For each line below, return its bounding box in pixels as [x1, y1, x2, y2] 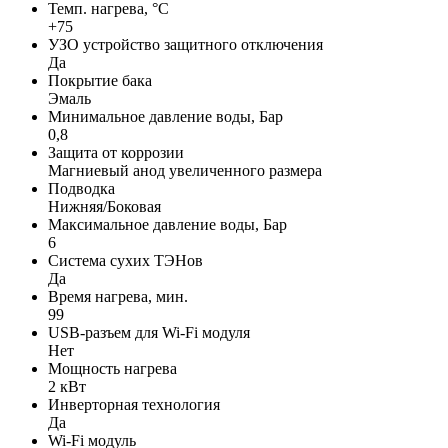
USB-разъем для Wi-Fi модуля [48, 323, 250, 341]
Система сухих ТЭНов [48, 251, 203, 269]
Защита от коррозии [48, 143, 184, 161]
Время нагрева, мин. [48, 287, 188, 305]
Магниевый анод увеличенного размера [48, 161, 322, 179]
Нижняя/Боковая [48, 197, 161, 215]
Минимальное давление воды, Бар [48, 107, 283, 125]
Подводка [48, 179, 115, 197]
